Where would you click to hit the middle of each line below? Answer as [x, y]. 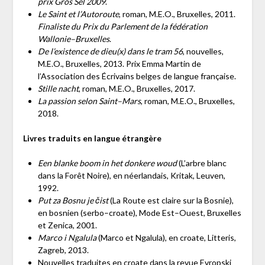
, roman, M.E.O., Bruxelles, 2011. [177, 14]
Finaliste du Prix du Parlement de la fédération [122, 27]
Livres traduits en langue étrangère [92, 138]
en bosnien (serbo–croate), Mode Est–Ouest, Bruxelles [139, 213]
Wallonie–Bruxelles [73, 39]
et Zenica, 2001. [67, 225]
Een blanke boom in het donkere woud [107, 163]
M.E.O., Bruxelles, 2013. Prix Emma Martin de [119, 64]
